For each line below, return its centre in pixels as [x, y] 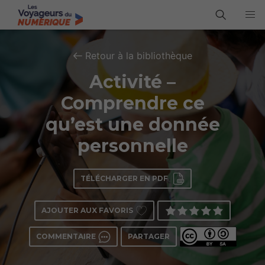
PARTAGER [148, 236]
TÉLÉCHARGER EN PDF [124, 178]
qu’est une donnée [132, 125]
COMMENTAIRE [66, 236]
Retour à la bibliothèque [138, 56]
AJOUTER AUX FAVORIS [87, 210]
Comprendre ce [132, 103]
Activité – [132, 82]
